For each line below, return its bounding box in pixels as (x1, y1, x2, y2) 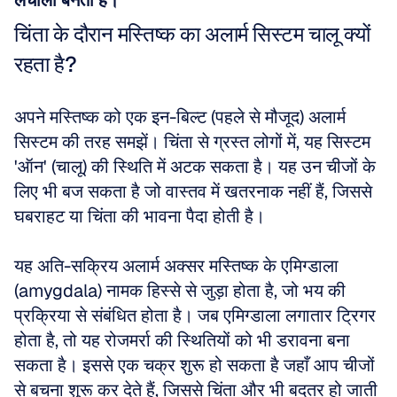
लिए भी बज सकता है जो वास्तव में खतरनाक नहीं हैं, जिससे (14, 180, 372, 203)
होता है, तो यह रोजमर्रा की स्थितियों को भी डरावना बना (14, 329, 350, 352)
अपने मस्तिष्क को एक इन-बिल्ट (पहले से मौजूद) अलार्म (14, 105, 346, 128)
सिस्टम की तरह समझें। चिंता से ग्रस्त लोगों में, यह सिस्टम (14, 130, 370, 153)
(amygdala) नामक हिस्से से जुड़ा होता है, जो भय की (14, 279, 346, 302)
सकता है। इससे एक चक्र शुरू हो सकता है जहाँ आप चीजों (14, 354, 375, 377)
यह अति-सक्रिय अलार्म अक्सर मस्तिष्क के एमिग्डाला (14, 254, 339, 277)
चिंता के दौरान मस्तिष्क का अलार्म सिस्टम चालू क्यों (14, 20, 370, 48)
